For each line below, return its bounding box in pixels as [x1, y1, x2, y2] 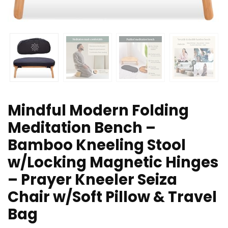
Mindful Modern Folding [8, 100, 189, 121]
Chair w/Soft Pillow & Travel [8, 187, 217, 208]
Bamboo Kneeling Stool [8, 135, 186, 156]
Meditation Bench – [8, 118, 156, 138]
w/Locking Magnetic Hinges [8, 152, 218, 173]
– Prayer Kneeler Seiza [8, 169, 177, 190]
